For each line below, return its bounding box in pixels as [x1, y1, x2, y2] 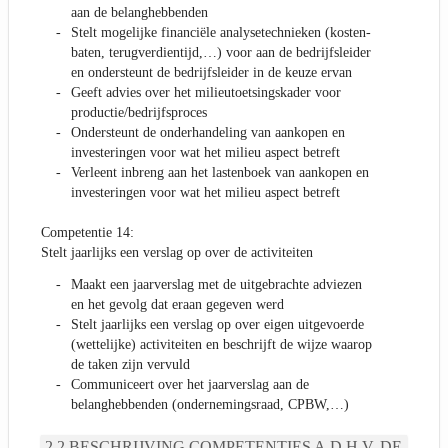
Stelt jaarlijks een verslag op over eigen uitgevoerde [71, 317, 364, 333]
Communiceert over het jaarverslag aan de [71, 377, 309, 393]
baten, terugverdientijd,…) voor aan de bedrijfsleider [71, 45, 371, 61]
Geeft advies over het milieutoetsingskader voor [71, 85, 341, 101]
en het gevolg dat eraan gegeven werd [71, 297, 284, 313]
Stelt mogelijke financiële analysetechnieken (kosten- [71, 25, 371, 41]
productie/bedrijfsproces [71, 105, 207, 121]
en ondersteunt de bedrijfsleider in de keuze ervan [71, 65, 352, 81]
